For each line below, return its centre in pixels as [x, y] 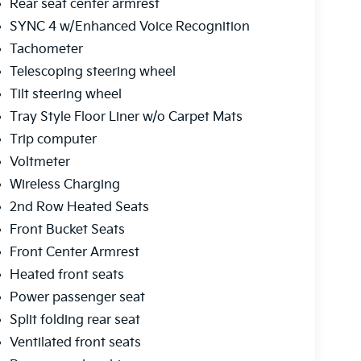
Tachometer [46, 50]
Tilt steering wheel [65, 95]
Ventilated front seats [75, 343]
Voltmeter [39, 163]
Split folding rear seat [75, 321]
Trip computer [53, 140]
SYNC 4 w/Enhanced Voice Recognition [129, 27]
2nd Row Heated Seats [79, 208]
